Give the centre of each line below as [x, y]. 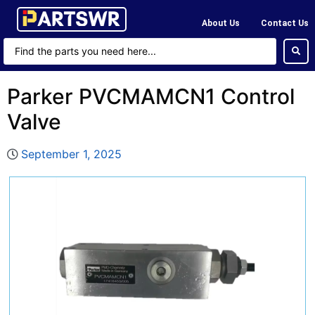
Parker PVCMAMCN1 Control [151, 96]
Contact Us [285, 23]
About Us [221, 23]
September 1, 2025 [71, 154]
